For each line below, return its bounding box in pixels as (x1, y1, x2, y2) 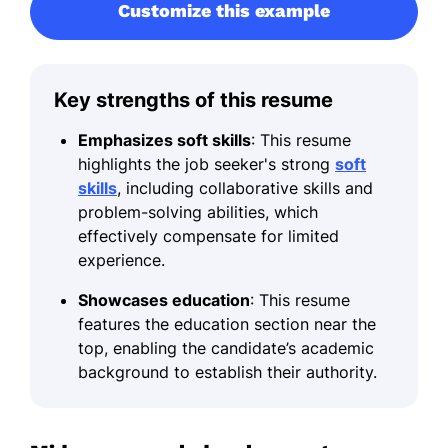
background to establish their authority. (78, 361, 377, 382)
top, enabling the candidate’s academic (78, 337, 374, 358)
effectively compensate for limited (78, 225, 339, 246)
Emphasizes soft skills (78, 129, 251, 150)
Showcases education (78, 289, 250, 310)
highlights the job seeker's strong (78, 153, 335, 174)
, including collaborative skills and (117, 177, 373, 198)
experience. (78, 249, 165, 270)
